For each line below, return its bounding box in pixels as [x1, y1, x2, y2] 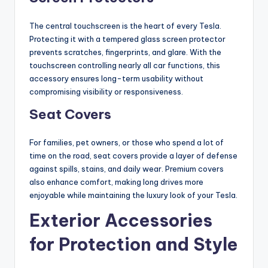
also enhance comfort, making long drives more [29, 176, 203, 187]
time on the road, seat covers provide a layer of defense [29, 150, 237, 160]
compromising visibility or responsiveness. [29, 86, 183, 96]
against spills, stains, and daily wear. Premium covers [29, 163, 224, 173]
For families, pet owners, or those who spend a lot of [29, 137, 224, 147]
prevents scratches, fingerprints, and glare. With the [29, 47, 221, 57]
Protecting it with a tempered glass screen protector [29, 33, 226, 44]
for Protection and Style [29, 233, 237, 255]
